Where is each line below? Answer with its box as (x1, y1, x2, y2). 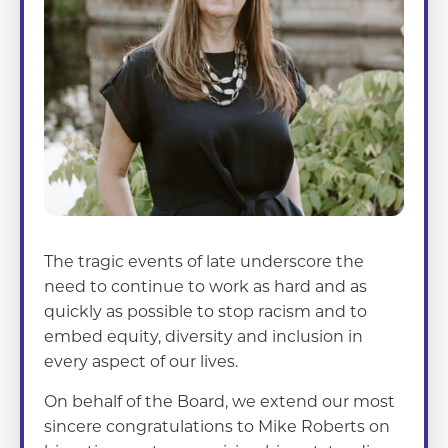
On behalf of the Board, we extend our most (44, 390, 395, 412)
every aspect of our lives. (44, 350, 238, 372)
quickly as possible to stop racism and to (44, 300, 367, 322)
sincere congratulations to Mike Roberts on (44, 415, 390, 437)
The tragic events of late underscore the (44, 250, 364, 272)
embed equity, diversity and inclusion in (44, 325, 363, 347)
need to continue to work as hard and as (44, 275, 367, 297)
